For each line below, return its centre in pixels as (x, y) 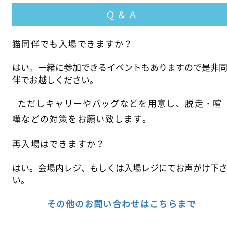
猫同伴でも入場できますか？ (73, 44)
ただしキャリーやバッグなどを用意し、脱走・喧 (117, 103)
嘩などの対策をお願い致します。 (82, 119)
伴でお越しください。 (55, 80)
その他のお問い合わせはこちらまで (122, 204)
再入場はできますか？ (59, 144)
